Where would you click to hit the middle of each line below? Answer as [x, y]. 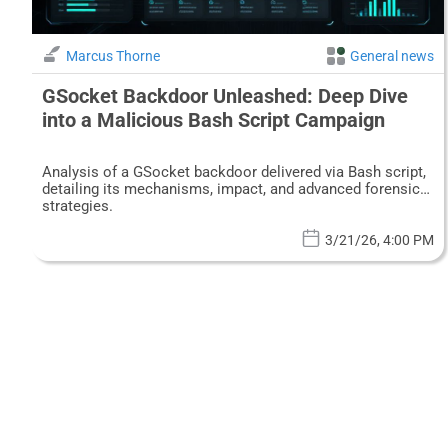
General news [392, 56]
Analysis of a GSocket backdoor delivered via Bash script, [234, 172]
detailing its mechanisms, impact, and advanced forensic [231, 189]
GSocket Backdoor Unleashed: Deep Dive [225, 96]
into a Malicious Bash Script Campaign [213, 120]
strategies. [77, 206]
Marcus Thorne [113, 56]
